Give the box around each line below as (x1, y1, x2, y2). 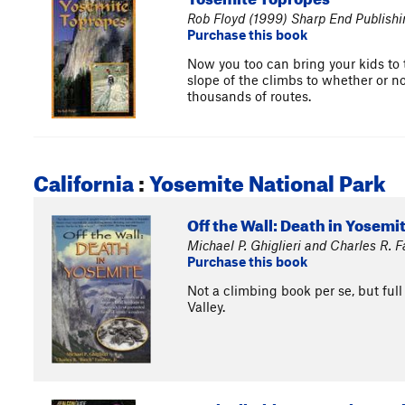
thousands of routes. (187, 88, 311, 104)
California (33, 163, 134, 197)
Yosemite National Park (149, 163, 386, 197)
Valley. (187, 298, 225, 315)
